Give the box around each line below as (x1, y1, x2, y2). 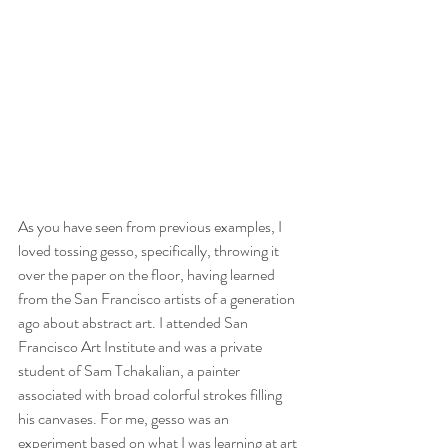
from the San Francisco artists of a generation (18, 286, 298, 310)
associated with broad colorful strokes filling (18, 382, 285, 406)
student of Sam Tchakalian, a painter (18, 358, 243, 382)
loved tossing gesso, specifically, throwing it (18, 238, 282, 262)
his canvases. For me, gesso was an (18, 406, 232, 430)
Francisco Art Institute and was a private (18, 334, 265, 358)
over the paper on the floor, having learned (18, 262, 278, 286)
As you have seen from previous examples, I (18, 214, 285, 238)
